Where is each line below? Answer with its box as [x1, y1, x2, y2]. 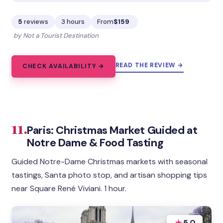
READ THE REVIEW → [115, 61, 184, 69]
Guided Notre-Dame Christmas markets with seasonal [11, 156, 208, 167]
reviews [24, 17, 49, 26]
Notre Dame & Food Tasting [27, 135, 164, 150]
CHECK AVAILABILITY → [22, 62, 105, 71]
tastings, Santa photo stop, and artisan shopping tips [11, 169, 208, 180]
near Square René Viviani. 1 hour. [11, 183, 127, 194]
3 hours [61, 17, 85, 26]
